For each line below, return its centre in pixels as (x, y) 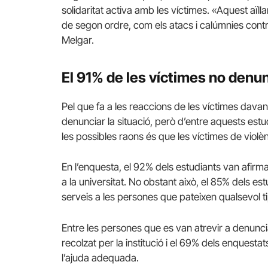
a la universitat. (94, 182)
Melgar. (78, 40)
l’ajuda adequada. (100, 258)
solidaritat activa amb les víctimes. (135, 10)
